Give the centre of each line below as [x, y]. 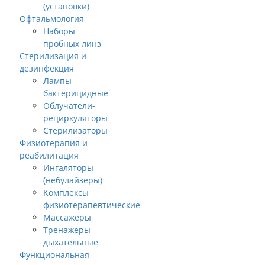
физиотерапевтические [92, 205]
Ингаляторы [68, 168]
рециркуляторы [75, 118]
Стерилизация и [53, 56]
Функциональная [54, 255]
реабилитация [49, 155]
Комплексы [66, 193]
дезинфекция [47, 68]
